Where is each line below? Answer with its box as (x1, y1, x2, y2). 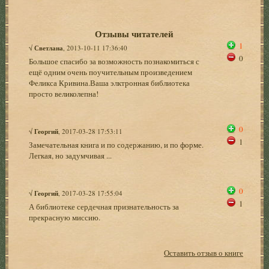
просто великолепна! (29, 88, 99, 99)
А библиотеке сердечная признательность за (29, 201, 180, 212)
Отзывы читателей (95, 26, 174, 40)
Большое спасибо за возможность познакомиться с (29, 55, 200, 67)
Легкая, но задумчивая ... (29, 150, 112, 161)
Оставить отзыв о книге (164, 247, 244, 258)
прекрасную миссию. (29, 211, 101, 223)
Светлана (34, 43, 64, 53)
